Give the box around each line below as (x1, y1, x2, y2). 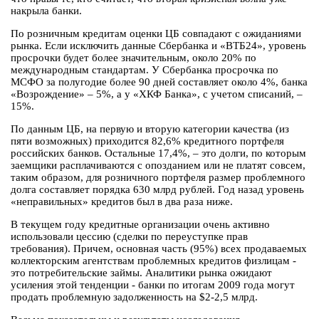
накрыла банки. (11, 5, 82, 17)
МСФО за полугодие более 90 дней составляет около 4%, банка (11, 76, 308, 88)
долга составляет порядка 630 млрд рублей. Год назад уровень (11, 184, 304, 196)
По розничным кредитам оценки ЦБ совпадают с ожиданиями (11, 28, 301, 40)
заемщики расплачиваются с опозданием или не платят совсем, (11, 159, 305, 172)
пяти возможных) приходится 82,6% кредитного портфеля (11, 135, 284, 147)
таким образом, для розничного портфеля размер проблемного (11, 172, 305, 184)
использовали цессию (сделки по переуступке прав (11, 231, 248, 243)
